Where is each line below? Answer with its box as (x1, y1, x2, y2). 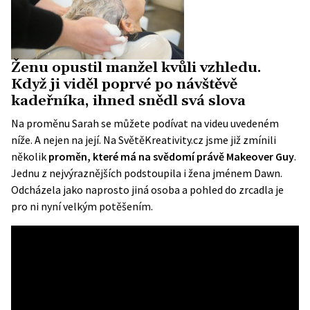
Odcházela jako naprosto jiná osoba (11, 183, 180, 197)
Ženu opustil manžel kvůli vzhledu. (11, 59, 262, 77)
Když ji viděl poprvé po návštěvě (11, 75, 237, 94)
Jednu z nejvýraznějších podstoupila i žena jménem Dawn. (11, 166, 282, 181)
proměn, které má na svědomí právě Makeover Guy (48, 149, 294, 164)
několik (11, 149, 48, 164)
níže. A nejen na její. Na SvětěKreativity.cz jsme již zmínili (11, 133, 276, 147)
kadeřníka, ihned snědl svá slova (11, 92, 246, 111)
